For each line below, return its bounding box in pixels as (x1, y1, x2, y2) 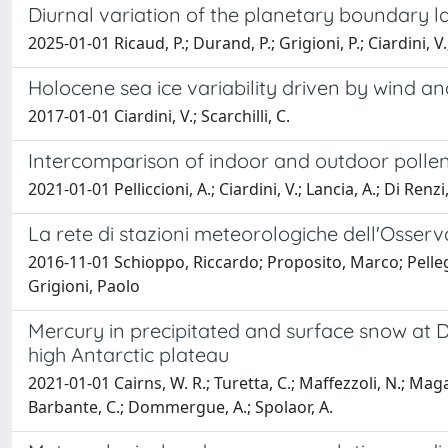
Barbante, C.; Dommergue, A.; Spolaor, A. (28, 396, 333, 418)
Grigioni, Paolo (28, 275, 140, 297)
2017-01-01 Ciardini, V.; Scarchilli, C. (28, 105, 290, 127)
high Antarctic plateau (28, 342, 229, 367)
